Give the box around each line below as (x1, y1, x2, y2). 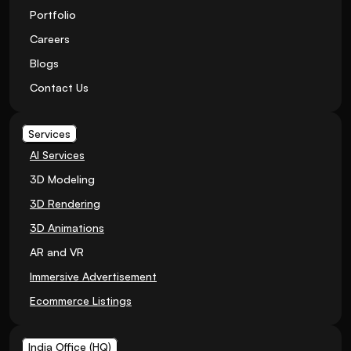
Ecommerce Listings (30, 294, 132, 307)
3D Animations (30, 221, 104, 234)
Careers (30, 32, 70, 45)
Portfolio (30, 8, 76, 21)
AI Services (30, 148, 85, 161)
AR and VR (30, 245, 84, 259)
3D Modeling (30, 172, 95, 186)
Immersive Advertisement (30, 270, 157, 283)
